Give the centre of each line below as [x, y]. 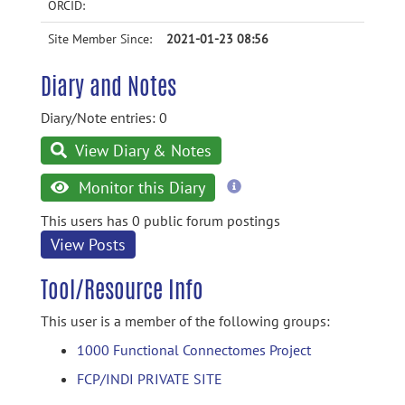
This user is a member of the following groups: [185, 321]
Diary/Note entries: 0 [104, 118]
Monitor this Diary [139, 188]
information [276, 202]
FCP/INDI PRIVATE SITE [150, 379]
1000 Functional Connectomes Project [194, 350]
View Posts [88, 245]
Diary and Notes [108, 86]
